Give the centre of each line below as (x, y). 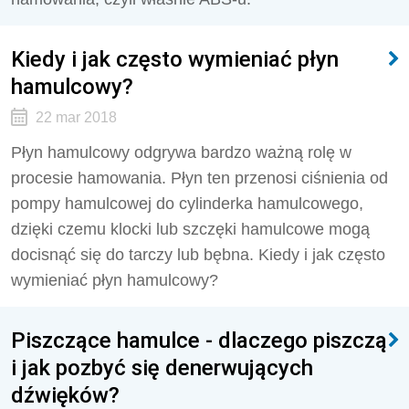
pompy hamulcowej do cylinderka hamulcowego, (187, 204)
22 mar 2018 (76, 117)
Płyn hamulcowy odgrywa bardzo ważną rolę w (181, 152)
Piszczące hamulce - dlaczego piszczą (199, 340)
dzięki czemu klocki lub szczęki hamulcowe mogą (190, 229)
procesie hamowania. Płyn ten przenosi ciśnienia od (199, 178)
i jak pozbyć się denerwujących (162, 367)
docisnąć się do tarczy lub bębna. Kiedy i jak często (198, 255)
